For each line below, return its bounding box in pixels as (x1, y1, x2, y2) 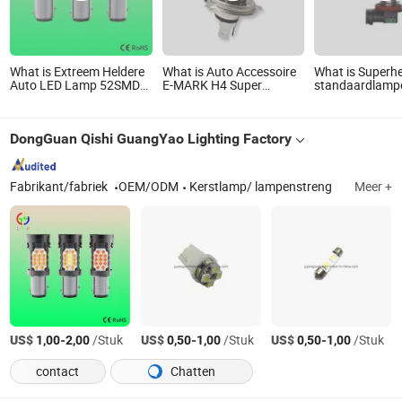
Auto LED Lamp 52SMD (10, 76, 141, 93)
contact (36, 363, 80, 380)
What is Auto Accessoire (162, 63, 296, 80)
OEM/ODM (118, 179, 179, 196)
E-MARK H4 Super (162, 76, 262, 93)
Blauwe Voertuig (162, 90, 254, 107)
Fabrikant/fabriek (10, 179, 111, 196)
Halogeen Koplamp (162, 103, 268, 120)
